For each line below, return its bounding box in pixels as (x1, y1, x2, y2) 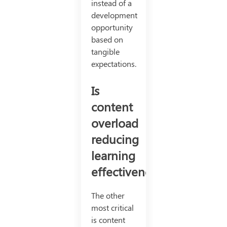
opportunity (91, 22, 133, 33)
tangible (91, 46, 120, 57)
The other (91, 190, 125, 201)
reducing (91, 131, 139, 147)
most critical (91, 202, 134, 213)
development (91, 10, 137, 21)
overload (91, 115, 138, 131)
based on (91, 34, 123, 45)
